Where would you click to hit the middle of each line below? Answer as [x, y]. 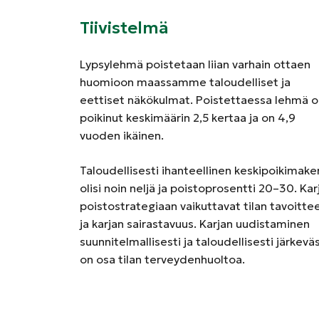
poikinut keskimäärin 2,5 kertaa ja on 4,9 [188, 117]
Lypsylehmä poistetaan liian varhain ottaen [195, 64]
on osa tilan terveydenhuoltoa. [162, 259]
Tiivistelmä [124, 28]
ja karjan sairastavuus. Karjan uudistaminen [195, 224]
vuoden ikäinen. [122, 135]
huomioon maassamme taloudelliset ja [185, 82]
